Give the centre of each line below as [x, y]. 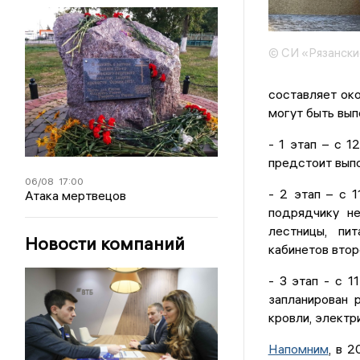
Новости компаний [105, 244]
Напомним [298, 349]
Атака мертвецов [76, 196]
